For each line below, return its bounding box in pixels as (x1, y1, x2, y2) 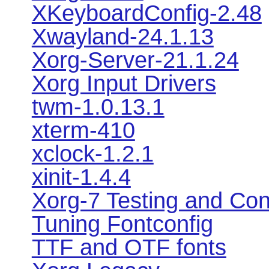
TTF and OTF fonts (31, 234, 226, 260)
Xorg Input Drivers (31, 70, 216, 96)
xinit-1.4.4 (31, 164, 131, 190)
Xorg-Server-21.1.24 (31, 47, 239, 73)
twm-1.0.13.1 (31, 94, 165, 119)
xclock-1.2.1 (31, 141, 154, 166)
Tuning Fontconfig (31, 211, 213, 237)
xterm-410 (31, 117, 135, 143)
